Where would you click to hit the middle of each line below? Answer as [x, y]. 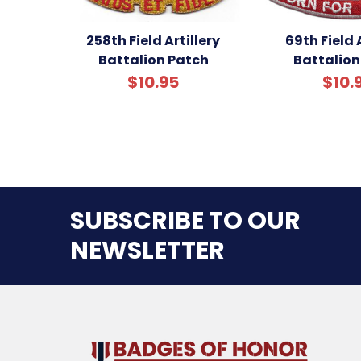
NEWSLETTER [147, 251]
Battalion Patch [153, 60]
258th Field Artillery [153, 41]
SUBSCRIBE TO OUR [185, 221]
